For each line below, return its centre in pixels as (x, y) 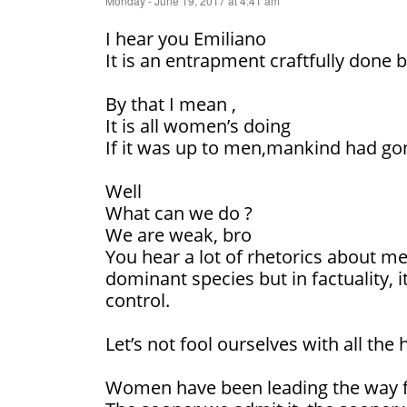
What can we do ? (179, 213)
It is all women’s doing (198, 126)
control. (138, 301)
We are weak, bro (179, 235)
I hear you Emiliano (186, 39)
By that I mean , (171, 104)
